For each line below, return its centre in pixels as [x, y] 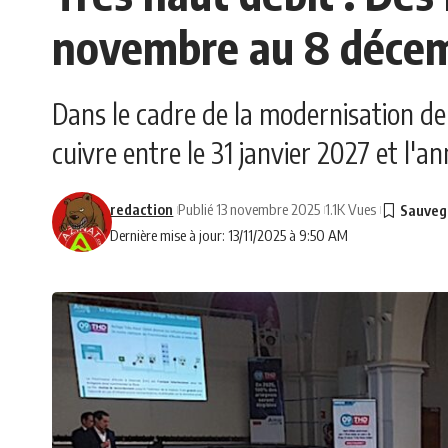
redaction [142, 209]
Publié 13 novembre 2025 [249, 209]
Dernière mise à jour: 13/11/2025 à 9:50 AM [229, 235]
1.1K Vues [351, 209]
